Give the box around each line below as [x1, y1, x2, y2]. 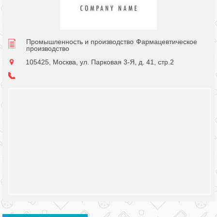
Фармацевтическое [136, 38, 197, 46]
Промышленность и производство [26, 38, 134, 46]
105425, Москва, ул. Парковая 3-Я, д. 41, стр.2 [26, 58, 174, 66]
